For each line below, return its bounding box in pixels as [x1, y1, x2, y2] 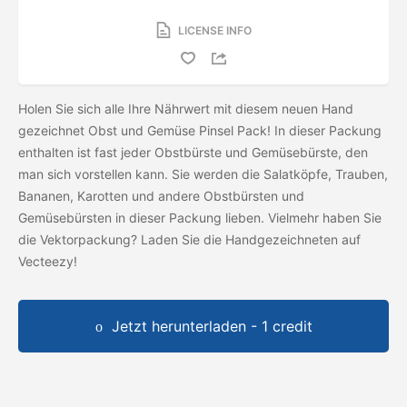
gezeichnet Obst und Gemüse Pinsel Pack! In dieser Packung [18, 122, 382, 138]
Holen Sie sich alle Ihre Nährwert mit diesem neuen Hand [18, 100, 353, 116]
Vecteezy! [18, 253, 81, 269]
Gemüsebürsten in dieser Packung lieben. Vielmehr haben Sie [18, 209, 382, 225]
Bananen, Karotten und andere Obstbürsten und [18, 187, 304, 203]
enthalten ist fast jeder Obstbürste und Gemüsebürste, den [18, 144, 368, 160]
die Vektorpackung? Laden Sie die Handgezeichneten [18, 231, 342, 247]
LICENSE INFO [177, 23, 252, 37]
